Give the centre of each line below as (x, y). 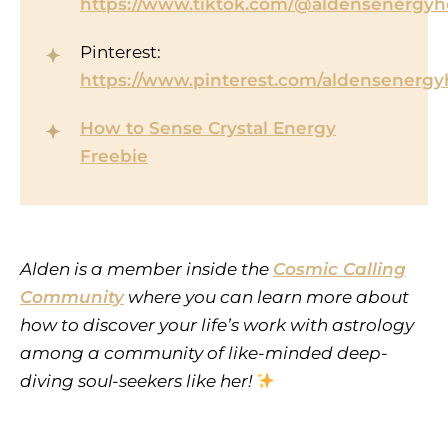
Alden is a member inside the (146, 269)
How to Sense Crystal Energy (208, 128)
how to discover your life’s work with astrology (217, 325)
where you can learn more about (266, 297)
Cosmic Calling (339, 269)
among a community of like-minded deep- (204, 353)
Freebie (114, 156)
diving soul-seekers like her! (138, 381)
